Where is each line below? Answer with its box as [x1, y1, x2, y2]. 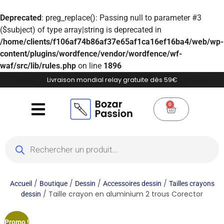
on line [76, 61, 103, 70]
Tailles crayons [168, 179, 214, 187]
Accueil [9, 179, 32, 187]
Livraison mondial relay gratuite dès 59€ [46, 75, 177, 84]
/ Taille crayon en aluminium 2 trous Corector [41, 189, 203, 199]
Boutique [39, 179, 67, 187]
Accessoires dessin [102, 179, 161, 187]
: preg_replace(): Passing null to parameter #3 [41, 13, 201, 22]
